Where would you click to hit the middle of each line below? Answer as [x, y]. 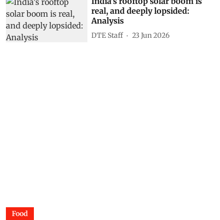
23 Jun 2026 [151, 35]
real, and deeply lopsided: [141, 11]
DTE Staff [107, 35]
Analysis [108, 21]
